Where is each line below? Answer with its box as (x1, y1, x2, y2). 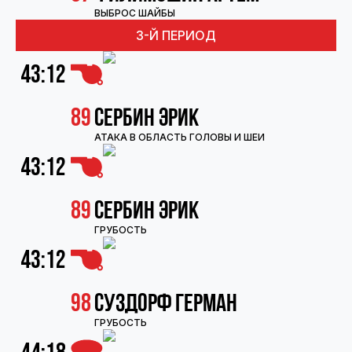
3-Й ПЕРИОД (136, 27, 216, 43)
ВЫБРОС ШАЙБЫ (94, 7, 175, 19)
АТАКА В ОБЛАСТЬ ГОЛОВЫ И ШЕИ (94, 131, 265, 143)
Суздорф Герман (94, 288, 237, 319)
